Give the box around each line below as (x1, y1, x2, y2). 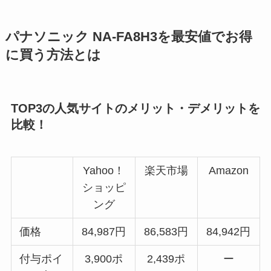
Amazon (208, 165, 249, 177)
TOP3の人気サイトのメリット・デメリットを (10, 101, 260, 115)
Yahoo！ (83, 165, 125, 177)
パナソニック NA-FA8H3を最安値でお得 (5, 30, 252, 45)
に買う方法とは (5, 48, 101, 63)
